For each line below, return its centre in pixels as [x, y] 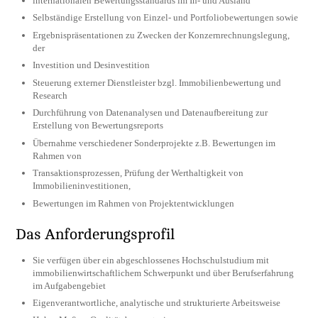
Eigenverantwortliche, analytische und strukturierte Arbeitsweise [157, 303]
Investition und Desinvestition [92, 65]
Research [50, 95]
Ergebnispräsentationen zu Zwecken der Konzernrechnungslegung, [161, 35]
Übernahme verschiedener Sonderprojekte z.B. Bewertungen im [154, 143]
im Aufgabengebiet [70, 285]
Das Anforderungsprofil [95, 234]
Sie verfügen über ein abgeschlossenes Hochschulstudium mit [151, 260]
